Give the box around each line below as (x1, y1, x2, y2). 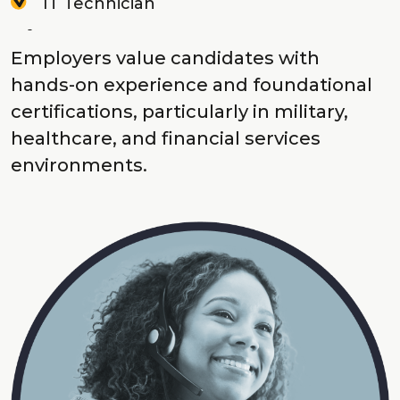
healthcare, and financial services (11, 127, 321, 150)
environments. (11, 154, 147, 177)
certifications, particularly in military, (11, 100, 348, 123)
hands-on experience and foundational (11, 73, 372, 96)
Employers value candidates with (11, 46, 320, 70)
